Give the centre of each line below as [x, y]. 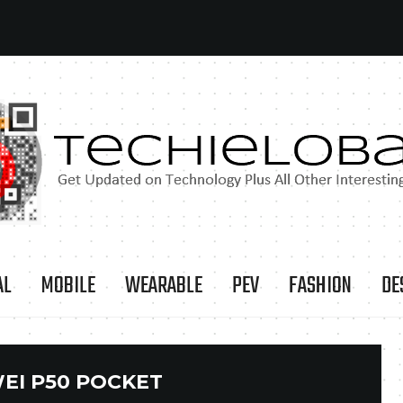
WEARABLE [164, 286]
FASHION [320, 286]
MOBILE [68, 286]
